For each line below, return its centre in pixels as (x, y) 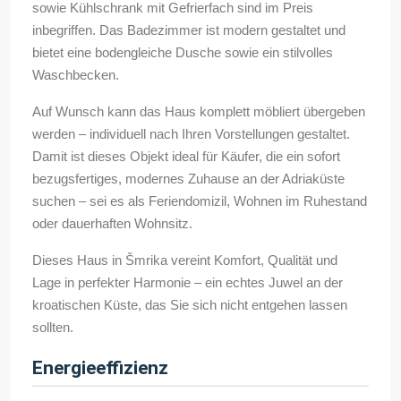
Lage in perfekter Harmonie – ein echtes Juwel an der (188, 283)
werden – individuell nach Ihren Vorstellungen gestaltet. (191, 134)
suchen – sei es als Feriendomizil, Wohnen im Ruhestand (200, 201)
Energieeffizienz (100, 368)
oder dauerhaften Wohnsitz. (112, 224)
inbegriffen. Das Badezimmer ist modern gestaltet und (189, 30)
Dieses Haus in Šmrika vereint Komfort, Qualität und (185, 260)
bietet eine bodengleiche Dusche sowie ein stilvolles (183, 53)
